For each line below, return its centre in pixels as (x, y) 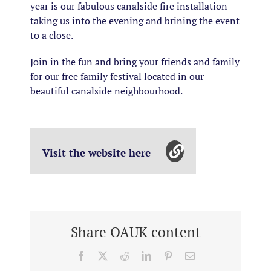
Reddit (142, 255)
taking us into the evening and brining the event (135, 21)
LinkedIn (168, 255)
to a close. (52, 35)
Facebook (104, 255)
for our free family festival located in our (117, 76)
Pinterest (189, 255)
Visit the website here (98, 153)
